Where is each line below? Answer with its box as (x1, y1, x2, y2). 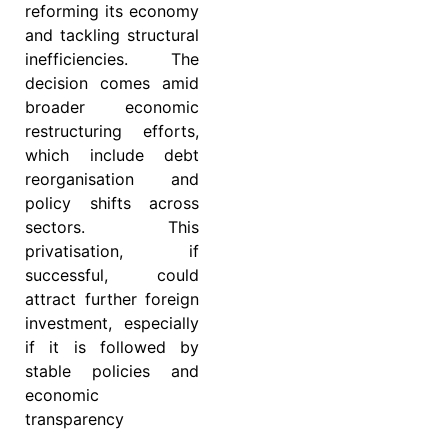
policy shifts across (25, 192, 199, 213)
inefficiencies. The (25, 48, 199, 69)
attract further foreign (25, 288, 199, 309)
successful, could (25, 264, 199, 285)
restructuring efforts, (25, 120, 199, 141)
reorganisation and (25, 168, 199, 189)
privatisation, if (25, 240, 199, 261)
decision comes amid (25, 72, 199, 93)
